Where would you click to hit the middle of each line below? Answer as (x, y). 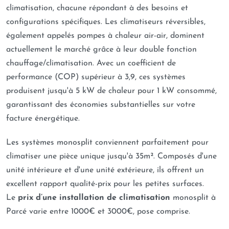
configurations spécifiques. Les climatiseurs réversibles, (106, 22)
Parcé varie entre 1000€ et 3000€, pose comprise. (98, 212)
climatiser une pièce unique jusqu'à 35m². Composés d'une (111, 156)
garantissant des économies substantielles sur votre (101, 105)
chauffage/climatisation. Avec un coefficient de (91, 63)
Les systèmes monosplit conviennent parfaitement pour (107, 143)
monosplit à (193, 198)
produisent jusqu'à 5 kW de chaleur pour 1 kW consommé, (111, 91)
